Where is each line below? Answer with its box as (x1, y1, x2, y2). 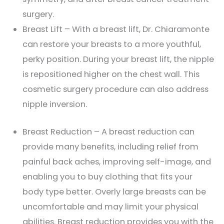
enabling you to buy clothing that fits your (22, 170, 192, 182)
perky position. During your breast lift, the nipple (22, 53, 214, 65)
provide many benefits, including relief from (22, 140, 198, 152)
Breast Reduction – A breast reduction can (22, 125, 194, 137)
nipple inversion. (22, 98, 87, 110)
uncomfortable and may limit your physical (22, 200, 198, 212)
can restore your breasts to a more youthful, (22, 38, 201, 50)
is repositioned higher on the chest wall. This (22, 68, 199, 80)
